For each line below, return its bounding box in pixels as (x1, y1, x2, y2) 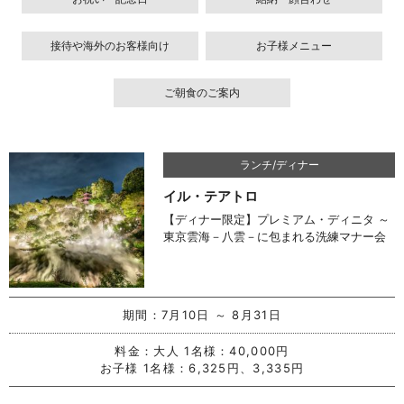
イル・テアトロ (163, 188, 259, 206)
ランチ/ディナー (239, 158, 319, 172)
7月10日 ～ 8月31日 (161, 308, 281, 323)
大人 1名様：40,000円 (153, 344, 289, 359)
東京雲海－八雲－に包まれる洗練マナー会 (163, 229, 387, 244)
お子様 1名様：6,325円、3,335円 (99, 361, 305, 376)
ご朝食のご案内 (163, 86, 240, 100)
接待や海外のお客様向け (50, 39, 170, 53)
